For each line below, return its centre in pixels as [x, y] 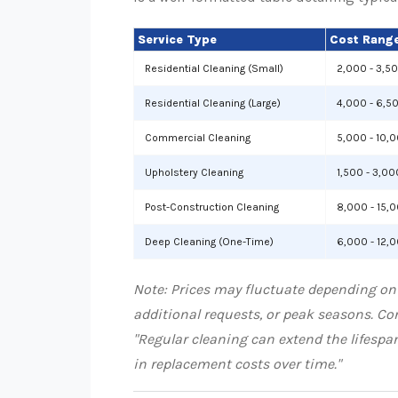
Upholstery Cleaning [194, 172]
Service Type [177, 40]
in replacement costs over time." [237, 364]
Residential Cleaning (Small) [214, 68]
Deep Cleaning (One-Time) [209, 242]
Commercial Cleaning [198, 138]
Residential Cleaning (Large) [213, 103]
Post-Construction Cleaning [212, 207]
